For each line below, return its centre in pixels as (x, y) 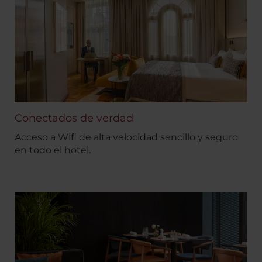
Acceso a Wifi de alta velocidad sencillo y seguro (126, 137)
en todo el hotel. (53, 150)
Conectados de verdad (74, 118)
